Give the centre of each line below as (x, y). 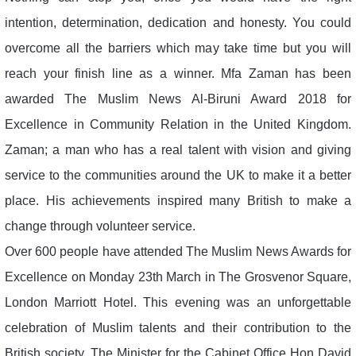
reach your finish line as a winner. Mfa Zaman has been (178, 73)
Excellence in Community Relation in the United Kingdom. (178, 124)
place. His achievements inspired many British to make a (178, 200)
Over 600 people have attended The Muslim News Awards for (178, 251)
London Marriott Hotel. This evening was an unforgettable (178, 302)
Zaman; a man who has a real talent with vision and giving (178, 149)
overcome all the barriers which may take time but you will (178, 48)
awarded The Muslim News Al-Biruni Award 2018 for (178, 99)
